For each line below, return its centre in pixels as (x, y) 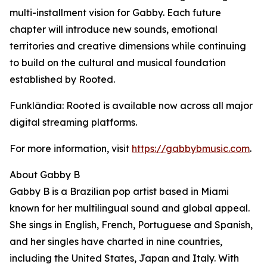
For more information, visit (71, 149)
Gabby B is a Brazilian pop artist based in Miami (119, 192)
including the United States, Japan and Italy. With (124, 258)
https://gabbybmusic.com (191, 149)
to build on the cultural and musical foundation (118, 63)
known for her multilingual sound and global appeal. (130, 208)
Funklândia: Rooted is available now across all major (131, 106)
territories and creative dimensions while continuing (128, 46)
